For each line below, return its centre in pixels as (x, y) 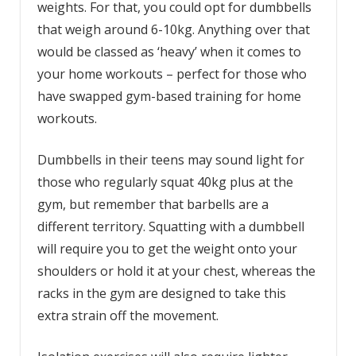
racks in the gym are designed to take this (161, 294)
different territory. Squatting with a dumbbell (170, 227)
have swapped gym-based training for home (169, 97)
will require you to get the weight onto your (167, 249)
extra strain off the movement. (129, 316)
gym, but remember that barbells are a (153, 205)
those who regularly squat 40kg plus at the (165, 182)
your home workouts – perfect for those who (172, 74)
